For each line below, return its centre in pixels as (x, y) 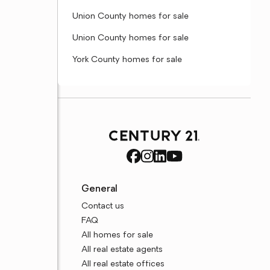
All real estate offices (123, 264)
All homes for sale (118, 235)
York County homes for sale (127, 60)
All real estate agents (122, 250)
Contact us (103, 206)
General (100, 189)
